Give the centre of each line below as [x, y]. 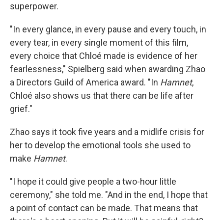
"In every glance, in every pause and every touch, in [108, 29]
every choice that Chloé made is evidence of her [104, 56]
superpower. [34, 6]
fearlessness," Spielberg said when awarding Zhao [108, 69]
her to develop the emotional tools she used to [100, 145]
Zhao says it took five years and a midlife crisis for [107, 132]
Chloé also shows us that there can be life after [102, 96]
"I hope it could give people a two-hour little [93, 181]
